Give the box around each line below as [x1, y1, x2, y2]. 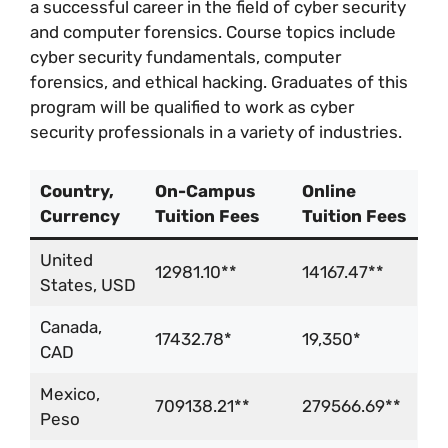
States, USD [39, 275, 136, 296]
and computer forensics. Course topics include [30, 21, 396, 42]
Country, [39, 181, 114, 202]
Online [301, 181, 356, 202]
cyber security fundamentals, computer [30, 46, 341, 67]
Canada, [39, 317, 102, 338]
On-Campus [154, 181, 255, 202]
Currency [39, 206, 120, 227]
